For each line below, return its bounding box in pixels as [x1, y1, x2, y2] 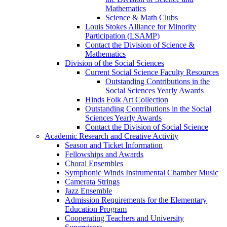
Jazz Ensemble [65, 186, 112, 196]
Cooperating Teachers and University [65, 214, 184, 223]
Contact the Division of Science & [85, 41, 195, 50]
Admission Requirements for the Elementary [65, 196, 207, 205]
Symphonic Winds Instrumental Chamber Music [65, 168, 218, 177]
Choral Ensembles [65, 159, 123, 168]
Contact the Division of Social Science [85, 123, 208, 132]
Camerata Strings [65, 177, 120, 186]
